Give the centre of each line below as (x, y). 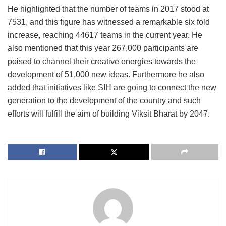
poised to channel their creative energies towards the (102, 61)
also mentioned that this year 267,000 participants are (103, 48)
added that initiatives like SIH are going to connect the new (112, 87)
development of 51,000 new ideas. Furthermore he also (106, 74)
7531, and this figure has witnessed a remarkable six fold (109, 22)
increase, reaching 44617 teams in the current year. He (105, 35)
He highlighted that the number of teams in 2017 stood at (108, 9)
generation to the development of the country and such (104, 100)
